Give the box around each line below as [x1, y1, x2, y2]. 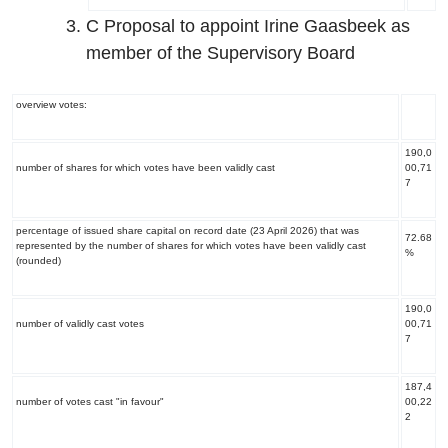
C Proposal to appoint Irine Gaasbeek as [86, 16, 410, 36]
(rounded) [15, 255, 61, 266]
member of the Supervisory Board [86, 43, 355, 63]
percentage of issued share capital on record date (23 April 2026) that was [15, 225, 359, 236]
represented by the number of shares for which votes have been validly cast [15, 240, 366, 251]
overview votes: [15, 99, 87, 110]
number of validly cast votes [15, 318, 144, 329]
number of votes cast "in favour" [15, 396, 164, 407]
